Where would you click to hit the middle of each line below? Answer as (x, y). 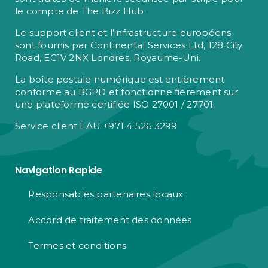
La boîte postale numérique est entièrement (120, 80)
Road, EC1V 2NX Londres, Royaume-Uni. (108, 58)
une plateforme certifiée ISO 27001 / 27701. (115, 105)
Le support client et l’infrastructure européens (123, 33)
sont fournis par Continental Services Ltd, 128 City (129, 45)
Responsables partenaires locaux (106, 194)
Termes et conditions (77, 245)
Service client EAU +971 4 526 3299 (96, 126)
